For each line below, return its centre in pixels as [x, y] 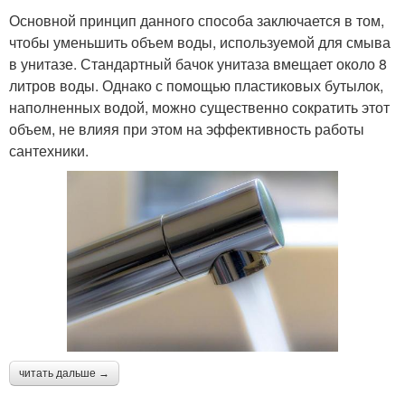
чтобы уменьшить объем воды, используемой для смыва [200, 42]
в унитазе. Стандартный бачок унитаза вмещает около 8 [198, 64]
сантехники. [49, 151]
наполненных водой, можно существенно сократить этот [199, 108]
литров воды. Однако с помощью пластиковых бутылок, [196, 86]
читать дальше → [64, 374]
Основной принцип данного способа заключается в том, [197, 21]
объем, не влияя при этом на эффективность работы [187, 129]
